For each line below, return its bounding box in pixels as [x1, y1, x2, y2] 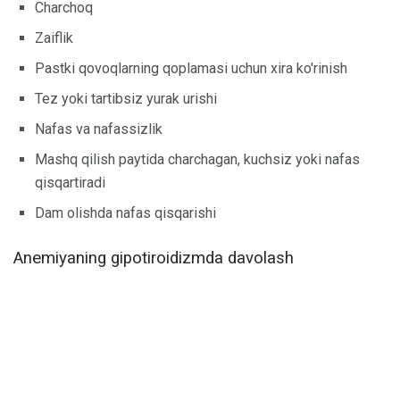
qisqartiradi [35, 174, 105, 191]
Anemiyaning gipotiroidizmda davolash [13, 248, 294, 268]
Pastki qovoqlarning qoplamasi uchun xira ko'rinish [35, 60, 347, 77]
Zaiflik [35, 29, 73, 46]
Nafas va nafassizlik [35, 121, 162, 137]
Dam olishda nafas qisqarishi [35, 204, 216, 221]
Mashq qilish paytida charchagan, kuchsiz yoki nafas [35, 151, 360, 168]
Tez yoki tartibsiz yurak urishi [35, 90, 217, 107]
